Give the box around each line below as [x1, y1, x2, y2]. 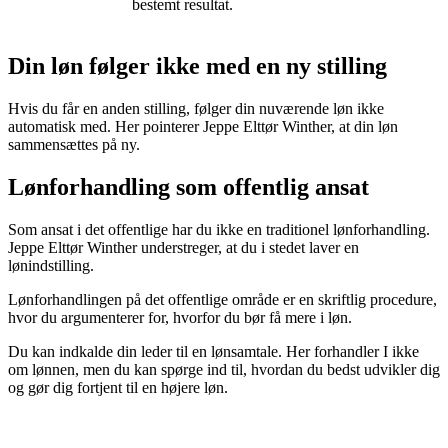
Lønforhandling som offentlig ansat [8, 173, 369, 200]
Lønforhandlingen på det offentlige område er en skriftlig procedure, [8, 290, 437, 308]
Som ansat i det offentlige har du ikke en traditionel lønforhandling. [8, 220, 430, 238]
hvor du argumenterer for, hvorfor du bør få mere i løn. [8, 308, 352, 326]
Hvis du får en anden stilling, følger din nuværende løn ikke [8, 99, 384, 117]
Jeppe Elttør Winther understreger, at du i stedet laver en [8, 238, 359, 256]
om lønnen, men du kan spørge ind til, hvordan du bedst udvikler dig [8, 360, 440, 378]
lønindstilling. [8, 256, 94, 274]
